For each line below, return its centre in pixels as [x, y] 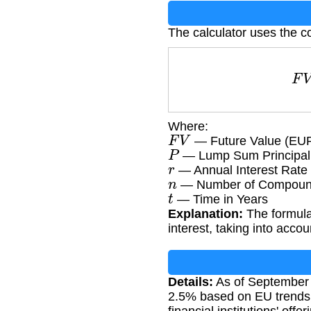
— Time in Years [220, 200]
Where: [188, 127]
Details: [191, 282]
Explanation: [205, 214]
